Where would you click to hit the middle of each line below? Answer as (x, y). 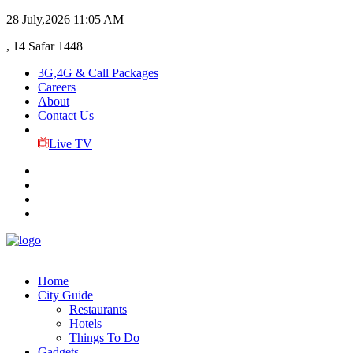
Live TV (70, 144)
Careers (57, 87)
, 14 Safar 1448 (45, 46)
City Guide (65, 295)
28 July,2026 (38, 19)
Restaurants (98, 309)
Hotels (85, 323)
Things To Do (104, 338)
